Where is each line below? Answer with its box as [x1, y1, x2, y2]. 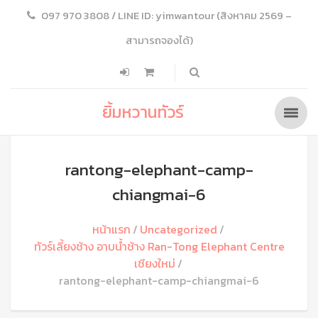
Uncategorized [139, 221, 217, 238]
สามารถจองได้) [126, 33, 193, 48]
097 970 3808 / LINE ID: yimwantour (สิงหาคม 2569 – [41, 8, 292, 23]
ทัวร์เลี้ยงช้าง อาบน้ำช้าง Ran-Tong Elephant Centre [33, 238, 285, 255]
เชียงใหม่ [133, 255, 175, 272]
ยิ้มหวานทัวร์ [102, 99, 184, 124]
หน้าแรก [92, 221, 131, 238]
